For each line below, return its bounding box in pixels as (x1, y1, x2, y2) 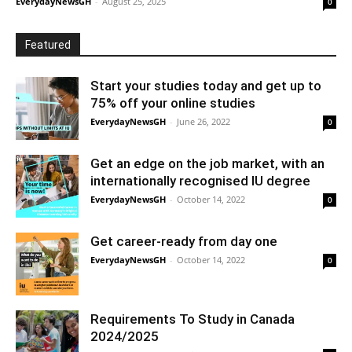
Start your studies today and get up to (90, 78, 321, 94)
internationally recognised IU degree (90, 173, 313, 189)
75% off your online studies (90, 95, 255, 112)
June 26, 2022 (177, 115, 230, 128)
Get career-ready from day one (90, 233, 277, 250)
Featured (25, 38, 71, 52)
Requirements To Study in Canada (90, 311, 295, 328)
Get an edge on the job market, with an (90, 156, 324, 172)
